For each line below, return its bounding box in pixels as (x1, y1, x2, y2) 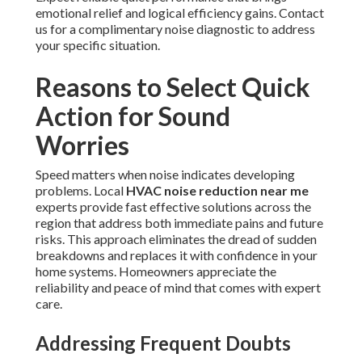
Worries (36, 129, 129, 162)
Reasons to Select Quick (36, 71, 310, 103)
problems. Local (36, 183, 126, 199)
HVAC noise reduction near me (126, 183, 309, 199)
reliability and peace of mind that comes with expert (36, 280, 321, 296)
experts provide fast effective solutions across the (36, 199, 311, 215)
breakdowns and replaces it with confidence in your (36, 247, 318, 263)
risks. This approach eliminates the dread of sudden (36, 231, 317, 247)
